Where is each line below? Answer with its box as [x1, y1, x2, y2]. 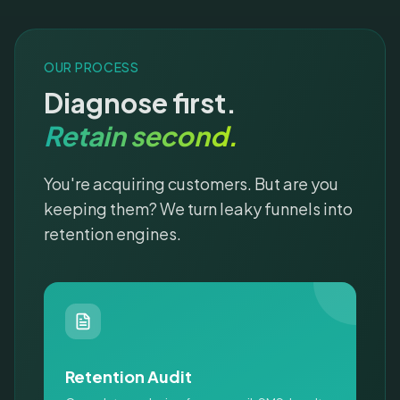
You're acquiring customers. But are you [44, 172, 338, 194]
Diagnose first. [44, 86, 237, 121]
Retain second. [44, 119, 237, 154]
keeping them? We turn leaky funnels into [44, 197, 353, 219]
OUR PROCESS [44, 59, 139, 76]
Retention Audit [65, 365, 192, 387]
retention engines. [44, 222, 181, 244]
